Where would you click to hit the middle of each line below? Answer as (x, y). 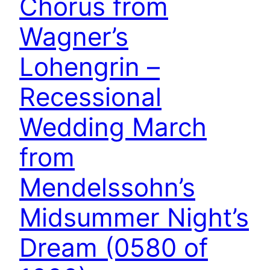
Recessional (90, 96)
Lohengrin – (89, 66)
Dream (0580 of (114, 247)
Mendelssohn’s (107, 187)
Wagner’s (74, 36)
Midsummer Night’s (134, 217)
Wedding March (113, 127)
